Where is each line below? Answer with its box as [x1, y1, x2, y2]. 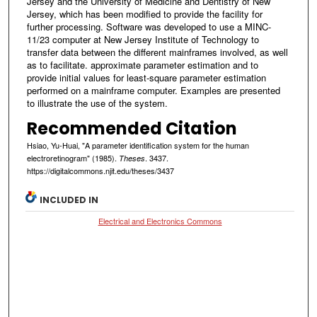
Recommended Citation [26, 116, 237, 140]
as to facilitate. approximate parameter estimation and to [26, 57, 258, 71]
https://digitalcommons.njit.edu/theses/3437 [26, 164, 174, 176]
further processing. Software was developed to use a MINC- [26, 19, 271, 33]
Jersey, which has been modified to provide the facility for [26, 6, 263, 21]
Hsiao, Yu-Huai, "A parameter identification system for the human [26, 139, 249, 151]
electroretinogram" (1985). [26, 151, 119, 163]
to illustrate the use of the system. [26, 96, 168, 110]
